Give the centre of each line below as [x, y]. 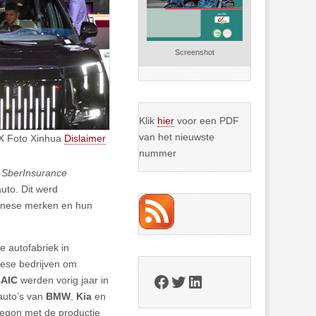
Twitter [195, 281]
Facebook [189, 281]
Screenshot [195, 53]
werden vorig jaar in [65, 280]
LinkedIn [218, 281]
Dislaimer [85, 138]
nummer [158, 153]
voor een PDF [207, 121]
